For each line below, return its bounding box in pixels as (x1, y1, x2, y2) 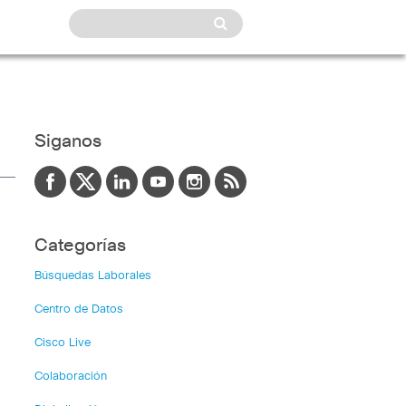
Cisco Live (34, 337, 91, 349)
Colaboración (34, 371, 107, 382)
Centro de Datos (34, 304, 123, 315)
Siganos (34, 132, 101, 150)
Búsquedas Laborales (34, 270, 151, 282)
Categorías (34, 237, 126, 255)
